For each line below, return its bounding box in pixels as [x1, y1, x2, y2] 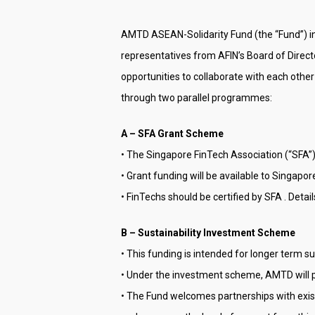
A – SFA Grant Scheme [121, 128, 224, 139]
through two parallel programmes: [121, 92, 272, 103]
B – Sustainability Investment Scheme [121, 227, 295, 238]
